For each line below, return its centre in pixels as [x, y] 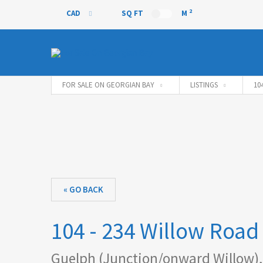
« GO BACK [83, 189]
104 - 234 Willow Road [155, 231]
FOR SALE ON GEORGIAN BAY [108, 85]
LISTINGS [204, 85]
